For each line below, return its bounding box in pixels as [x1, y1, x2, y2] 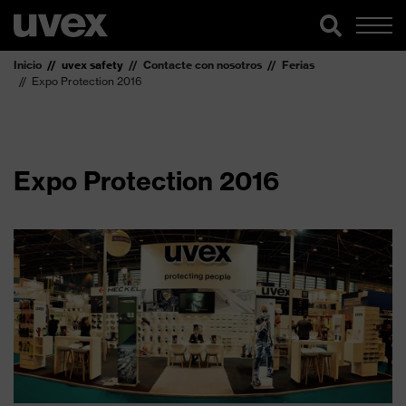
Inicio [14, 58, 42, 72]
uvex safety [62, 58, 123, 72]
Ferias [282, 58, 314, 72]
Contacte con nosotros [143, 58, 262, 72]
